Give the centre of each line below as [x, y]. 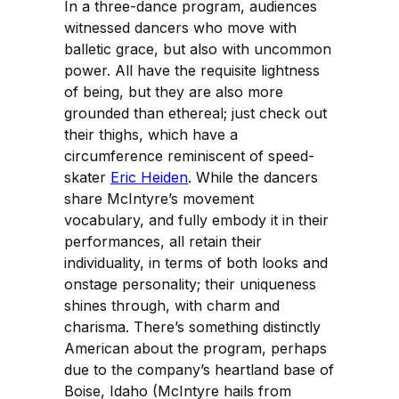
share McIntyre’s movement [159, 199]
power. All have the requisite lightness [192, 71]
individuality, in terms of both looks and [196, 263]
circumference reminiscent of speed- [189, 156]
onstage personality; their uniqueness [190, 285]
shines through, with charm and [172, 306]
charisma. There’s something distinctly [192, 327]
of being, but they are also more [174, 92]
